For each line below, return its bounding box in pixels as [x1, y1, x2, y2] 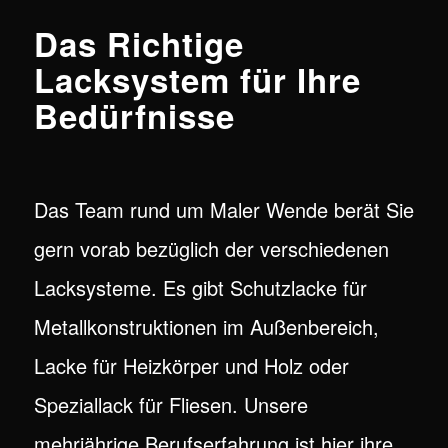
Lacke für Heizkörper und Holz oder [33, 351, 349, 381]
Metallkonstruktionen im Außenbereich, [33, 312, 379, 342]
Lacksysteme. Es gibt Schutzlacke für [33, 273, 367, 303]
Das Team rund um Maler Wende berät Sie [33, 195, 414, 225]
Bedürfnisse [33, 92, 235, 140]
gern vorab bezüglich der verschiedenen [33, 234, 389, 264]
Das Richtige [33, 20, 244, 68]
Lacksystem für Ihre [33, 56, 361, 104]
